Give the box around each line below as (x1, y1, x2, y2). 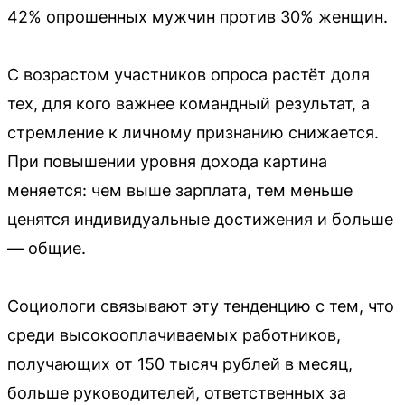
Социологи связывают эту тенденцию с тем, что (7, 296, 394, 316)
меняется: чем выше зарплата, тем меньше (7, 180, 353, 200)
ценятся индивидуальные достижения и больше (7, 209, 393, 229)
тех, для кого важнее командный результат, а (7, 93, 370, 113)
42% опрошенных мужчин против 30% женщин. (7, 6, 388, 26)
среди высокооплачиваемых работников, (7, 325, 341, 344)
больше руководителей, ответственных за (7, 382, 346, 402)
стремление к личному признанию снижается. (7, 122, 379, 142)
